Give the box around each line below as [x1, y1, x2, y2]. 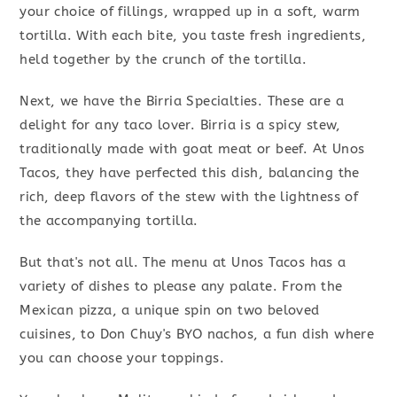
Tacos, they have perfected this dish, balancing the [19, 165, 360, 182]
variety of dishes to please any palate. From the [19, 278, 343, 295]
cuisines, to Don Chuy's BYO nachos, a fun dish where [19, 326, 375, 343]
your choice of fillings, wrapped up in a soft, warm [19, 4, 361, 20]
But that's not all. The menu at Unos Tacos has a [19, 254, 346, 271]
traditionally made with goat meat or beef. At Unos [19, 141, 365, 158]
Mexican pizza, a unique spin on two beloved [19, 302, 320, 319]
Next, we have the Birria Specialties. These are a [19, 93, 345, 110]
